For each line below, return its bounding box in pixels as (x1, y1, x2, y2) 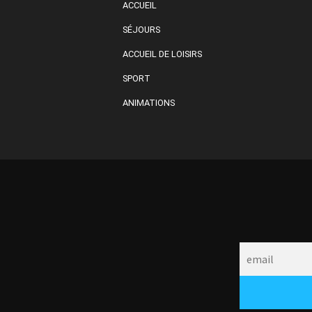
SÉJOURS (123, 24, 160, 36)
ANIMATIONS (123, 97, 175, 109)
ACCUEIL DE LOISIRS (123, 49, 202, 60)
